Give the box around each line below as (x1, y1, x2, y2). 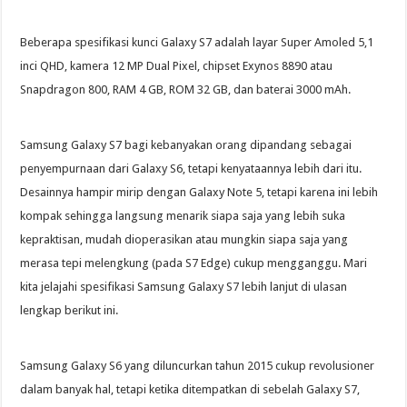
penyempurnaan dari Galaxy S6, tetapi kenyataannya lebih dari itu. (20, 162, 362, 176)
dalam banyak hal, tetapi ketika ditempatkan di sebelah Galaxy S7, (20, 382, 361, 397)
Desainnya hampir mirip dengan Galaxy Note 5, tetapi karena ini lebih (20, 185, 379, 200)
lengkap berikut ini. (20, 303, 119, 318)
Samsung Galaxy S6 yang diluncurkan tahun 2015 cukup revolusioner (20, 359, 375, 373)
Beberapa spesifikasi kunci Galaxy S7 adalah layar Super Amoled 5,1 (20, 35, 374, 50)
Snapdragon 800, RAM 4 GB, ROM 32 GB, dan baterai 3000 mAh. (20, 83, 352, 97)
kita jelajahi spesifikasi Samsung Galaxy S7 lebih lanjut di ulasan (20, 280, 348, 294)
